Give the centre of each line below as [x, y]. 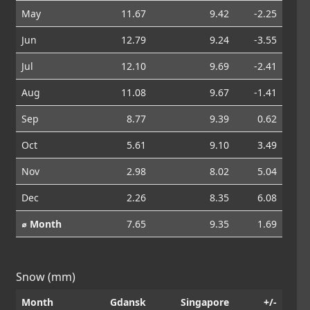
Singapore [205, 302]
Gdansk [128, 302]
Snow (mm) [46, 276]
